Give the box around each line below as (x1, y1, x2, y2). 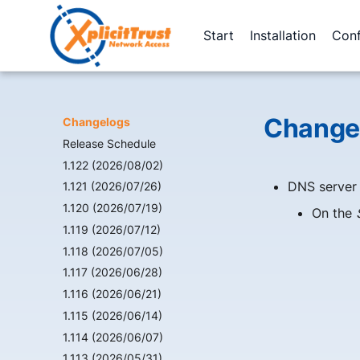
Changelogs (63, 115, 130, 129)
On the (312, 205, 356, 221)
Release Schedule (63, 136, 156, 150)
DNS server (288, 178, 357, 194)
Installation (250, 27, 316, 43)
